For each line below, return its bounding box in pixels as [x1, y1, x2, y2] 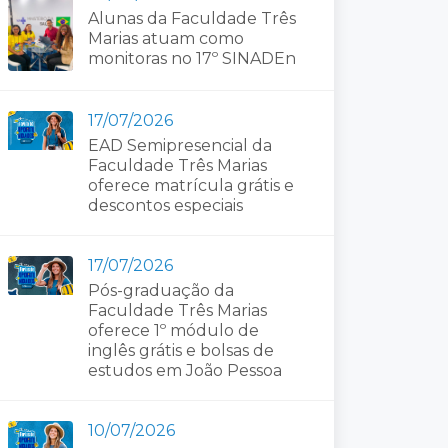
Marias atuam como [88, 29, 244, 48]
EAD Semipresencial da [88, 135, 272, 155]
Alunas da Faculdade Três [88, 9, 296, 28]
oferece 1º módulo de [88, 320, 259, 340]
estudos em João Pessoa [88, 360, 282, 380]
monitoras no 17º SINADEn [88, 49, 296, 68]
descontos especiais [88, 195, 243, 215]
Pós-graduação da [88, 280, 234, 300]
